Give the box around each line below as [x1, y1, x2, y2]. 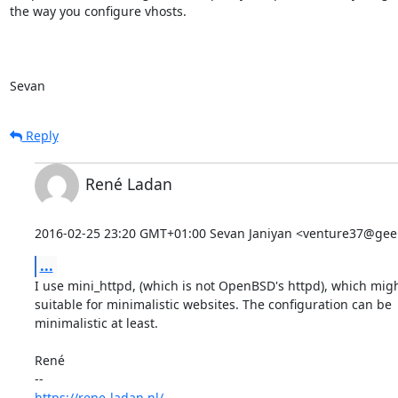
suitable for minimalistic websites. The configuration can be [34, 295, 392, 313]
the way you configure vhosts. [9, 2, 187, 20]
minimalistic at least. [34, 314, 158, 331]
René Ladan [84, 172, 172, 195]
